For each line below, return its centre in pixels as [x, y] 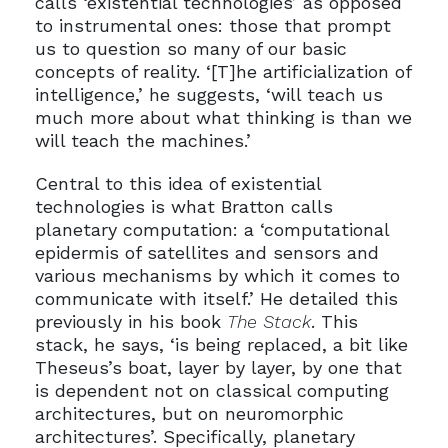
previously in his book [130, 321]
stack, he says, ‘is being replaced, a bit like [221, 344]
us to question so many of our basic [190, 48]
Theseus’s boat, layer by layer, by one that [218, 367]
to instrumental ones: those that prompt [212, 25]
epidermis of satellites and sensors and [206, 252]
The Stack [268, 321]
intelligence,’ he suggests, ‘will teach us [208, 94]
